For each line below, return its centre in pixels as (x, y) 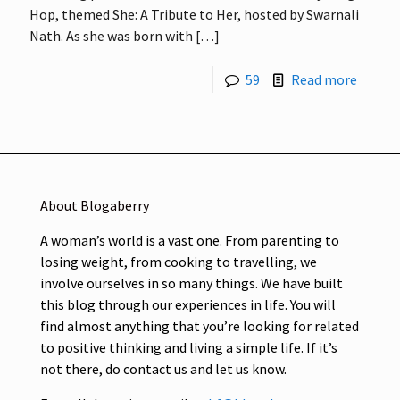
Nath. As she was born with (111, 35)
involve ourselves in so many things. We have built (192, 283)
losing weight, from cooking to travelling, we (179, 261)
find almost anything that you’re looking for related (200, 325)
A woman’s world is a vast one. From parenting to (190, 240)
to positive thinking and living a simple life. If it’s (189, 347)
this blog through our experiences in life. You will (188, 304)
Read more (324, 79)
